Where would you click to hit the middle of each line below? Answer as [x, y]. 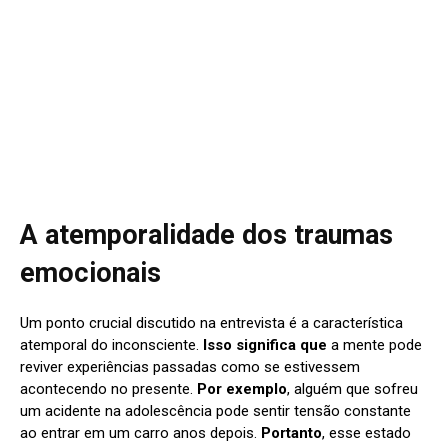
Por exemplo [242, 388]
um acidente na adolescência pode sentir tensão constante [215, 410]
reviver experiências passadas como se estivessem [190, 366]
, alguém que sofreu [352, 388]
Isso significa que [265, 344]
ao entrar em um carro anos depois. [140, 432]
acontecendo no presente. [108, 388]
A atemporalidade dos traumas [206, 234]
